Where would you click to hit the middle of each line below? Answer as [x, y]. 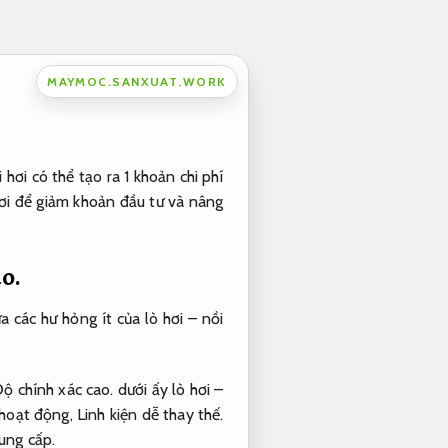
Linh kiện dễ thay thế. [150, 414]
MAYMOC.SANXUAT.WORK [137, 81]
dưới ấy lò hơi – [168, 389]
